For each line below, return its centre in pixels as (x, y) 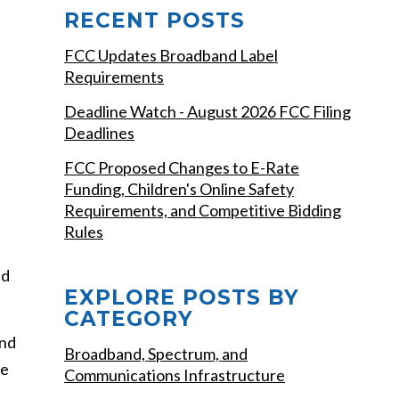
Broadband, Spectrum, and (156, 354)
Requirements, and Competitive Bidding (203, 210)
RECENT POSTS (155, 20)
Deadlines (99, 133)
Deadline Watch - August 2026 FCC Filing (208, 111)
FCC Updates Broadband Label (171, 55)
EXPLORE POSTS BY (182, 297)
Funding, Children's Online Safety (179, 189)
